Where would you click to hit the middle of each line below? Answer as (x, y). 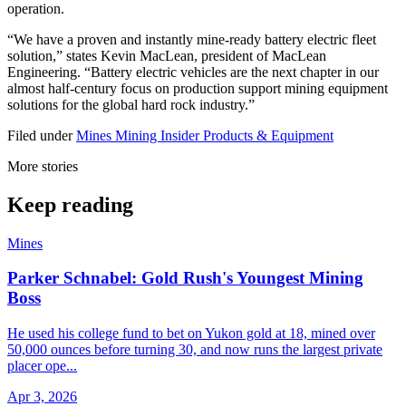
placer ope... (42, 366)
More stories (43, 166)
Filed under (40, 135)
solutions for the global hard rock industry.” (131, 104)
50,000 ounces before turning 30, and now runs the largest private (195, 350)
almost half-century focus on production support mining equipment (198, 88)
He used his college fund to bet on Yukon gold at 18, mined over (191, 333)
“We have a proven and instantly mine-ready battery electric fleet (192, 39)
